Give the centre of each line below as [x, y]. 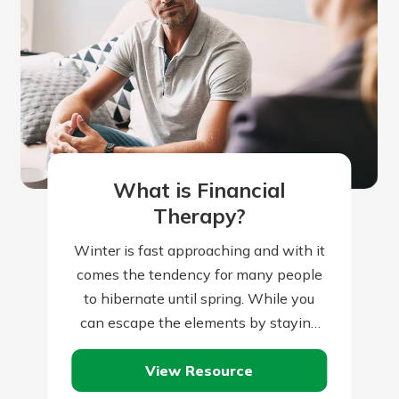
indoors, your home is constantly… [199, 347]
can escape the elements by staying [199, 323]
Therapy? [199, 216]
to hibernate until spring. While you [199, 299]
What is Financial [199, 190]
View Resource [199, 370]
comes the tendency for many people [199, 275]
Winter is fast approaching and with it [199, 251]
